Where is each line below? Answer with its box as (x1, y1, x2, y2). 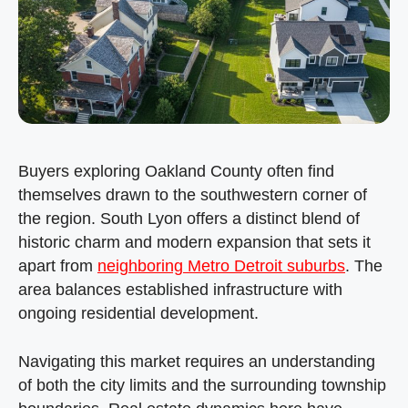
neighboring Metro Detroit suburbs (97, 256, 345, 275)
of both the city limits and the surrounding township (18, 375, 386, 394)
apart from (18, 256, 97, 275)
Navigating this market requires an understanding (18, 352, 375, 371)
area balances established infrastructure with (18, 280, 342, 299)
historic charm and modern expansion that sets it (18, 232, 371, 251)
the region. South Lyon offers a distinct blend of (18, 209, 360, 228)
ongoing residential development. (18, 303, 259, 322)
